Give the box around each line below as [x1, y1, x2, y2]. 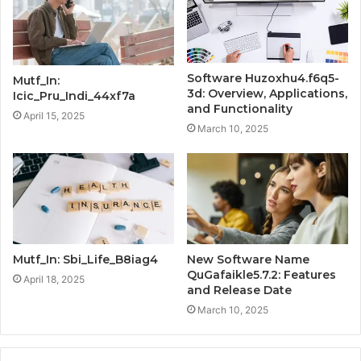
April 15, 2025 [23, 109, 85, 122]
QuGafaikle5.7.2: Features [187, 268, 336, 283]
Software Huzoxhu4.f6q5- [187, 71, 339, 86]
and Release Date [187, 283, 292, 298]
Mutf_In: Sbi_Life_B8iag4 [13, 252, 158, 268]
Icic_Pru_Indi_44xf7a [13, 88, 135, 103]
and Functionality [187, 102, 293, 117]
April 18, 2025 [23, 273, 85, 286]
